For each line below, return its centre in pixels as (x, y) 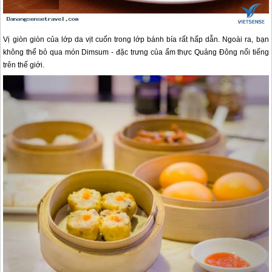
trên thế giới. (24, 65)
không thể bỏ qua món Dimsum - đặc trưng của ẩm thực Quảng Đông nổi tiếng (136, 53)
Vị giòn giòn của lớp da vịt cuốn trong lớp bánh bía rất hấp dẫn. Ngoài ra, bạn (136, 40)
